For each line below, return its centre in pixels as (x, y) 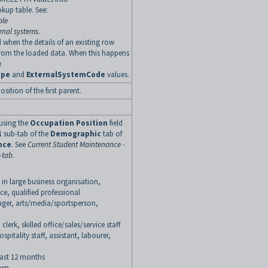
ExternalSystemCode (66, 74)
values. (118, 74)
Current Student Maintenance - (76, 144)
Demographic (76, 134)
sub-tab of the (26, 134)
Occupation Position (69, 123)
